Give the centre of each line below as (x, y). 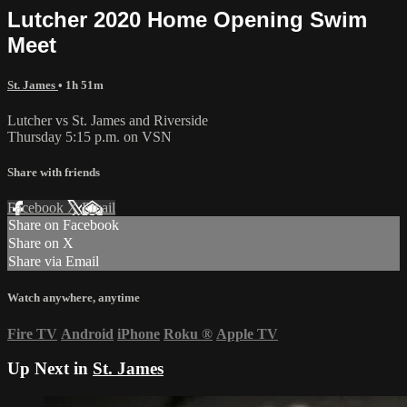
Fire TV (32, 333)
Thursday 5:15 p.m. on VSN (89, 136)
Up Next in (50, 369)
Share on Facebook (64, 225)
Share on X (41, 243)
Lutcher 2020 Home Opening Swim (187, 19)
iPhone (139, 333)
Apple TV (247, 333)
